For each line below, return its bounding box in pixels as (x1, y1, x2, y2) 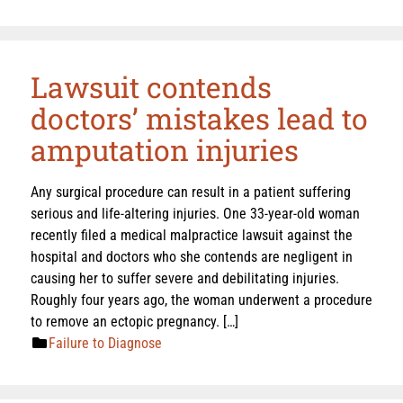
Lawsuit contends (31, 67, 272, 106)
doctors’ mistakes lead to (31, 98, 368, 138)
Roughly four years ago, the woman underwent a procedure (31, 291, 372, 309)
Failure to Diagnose (49, 334, 162, 352)
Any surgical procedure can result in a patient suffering (31, 183, 351, 201)
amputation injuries (31, 130, 299, 169)
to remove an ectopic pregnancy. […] (31, 312, 238, 330)
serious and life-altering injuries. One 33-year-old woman (31, 204, 360, 222)
